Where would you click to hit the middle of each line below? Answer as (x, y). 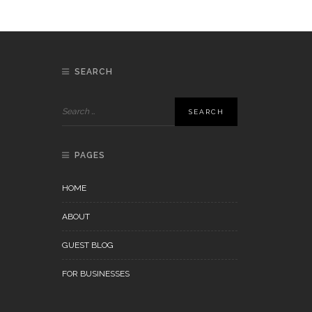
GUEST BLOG (87, 245)
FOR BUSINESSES (95, 274)
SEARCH (93, 72)
